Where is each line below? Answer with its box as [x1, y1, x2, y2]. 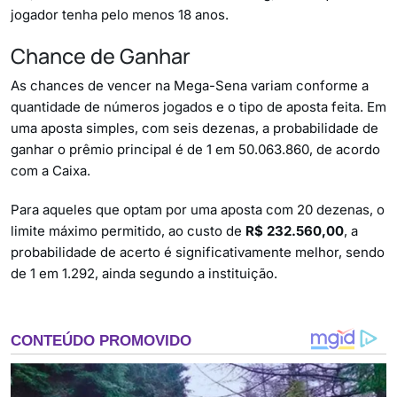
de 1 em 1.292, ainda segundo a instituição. [11, 265, 277, 282]
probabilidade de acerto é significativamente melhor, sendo [11, 244, 385, 261]
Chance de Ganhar [11, 42, 191, 70]
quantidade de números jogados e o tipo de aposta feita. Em [11, 98, 386, 115]
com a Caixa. [11, 162, 90, 179]
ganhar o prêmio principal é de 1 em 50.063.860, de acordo [11, 141, 380, 158]
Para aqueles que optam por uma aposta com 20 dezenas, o [11, 201, 385, 218]
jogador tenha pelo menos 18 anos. [11, 6, 229, 23]
